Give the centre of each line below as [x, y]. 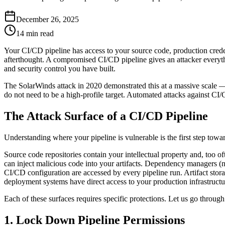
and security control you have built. [60, 68]
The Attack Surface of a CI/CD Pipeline [106, 116]
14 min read [35, 33]
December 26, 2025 [47, 19]
